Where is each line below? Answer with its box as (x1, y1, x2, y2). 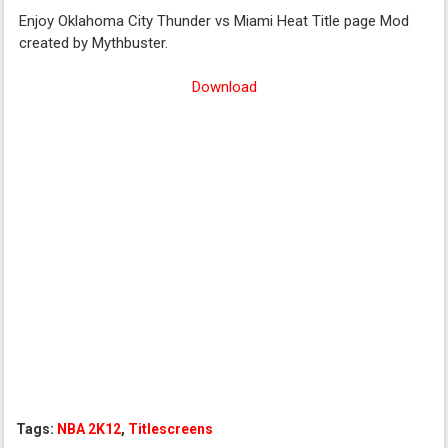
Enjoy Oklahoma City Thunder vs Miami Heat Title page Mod (19, 12, 410, 30)
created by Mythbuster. (19, 34, 169, 52)
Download (191, 78, 257, 96)
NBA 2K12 (57, 421, 122, 437)
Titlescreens (128, 421, 214, 437)
